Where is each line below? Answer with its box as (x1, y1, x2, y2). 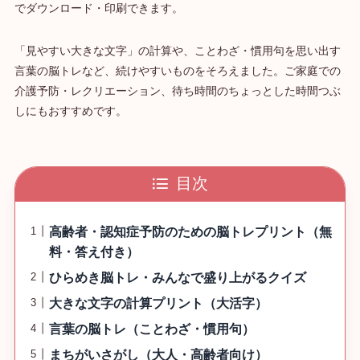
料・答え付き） (48, 244, 139, 260)
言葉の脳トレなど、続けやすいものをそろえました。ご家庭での (14, 64, 341, 78)
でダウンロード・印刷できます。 (14, 2, 183, 15)
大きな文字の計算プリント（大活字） (48, 296, 268, 311)
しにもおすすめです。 (14, 104, 127, 118)
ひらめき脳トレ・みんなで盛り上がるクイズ (48, 270, 306, 285)
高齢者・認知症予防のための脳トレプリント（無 (48, 224, 332, 239)
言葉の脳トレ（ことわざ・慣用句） (48, 321, 255, 337)
